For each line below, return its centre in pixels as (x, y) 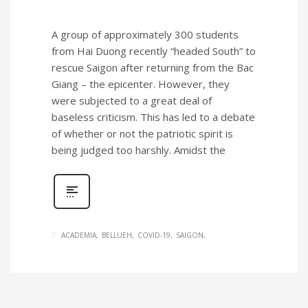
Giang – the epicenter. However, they (141, 84)
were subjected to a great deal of (132, 100)
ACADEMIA (79, 235)
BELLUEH (117, 235)
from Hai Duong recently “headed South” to (154, 51)
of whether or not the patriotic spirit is (142, 133)
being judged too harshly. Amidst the (139, 150)
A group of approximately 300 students (145, 34)
